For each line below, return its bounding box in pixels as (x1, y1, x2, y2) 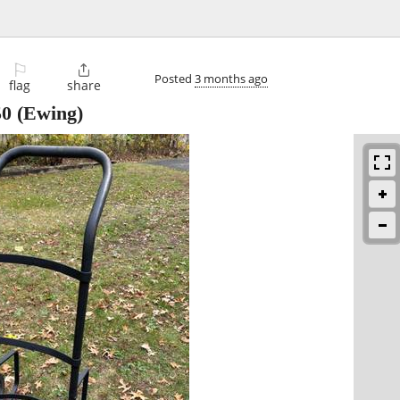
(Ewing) (12, 102, 83, 125)
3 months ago (195, 70, 268, 87)
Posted (154, 70, 195, 87)
